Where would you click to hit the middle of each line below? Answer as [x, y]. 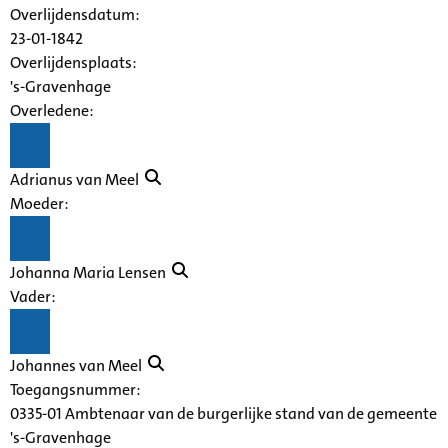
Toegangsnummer [73, 389]
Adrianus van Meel [77, 179]
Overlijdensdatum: [75, 14]
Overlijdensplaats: [73, 62]
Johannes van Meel [79, 365]
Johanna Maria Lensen [91, 272]
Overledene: [52, 110]
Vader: [33, 296]
